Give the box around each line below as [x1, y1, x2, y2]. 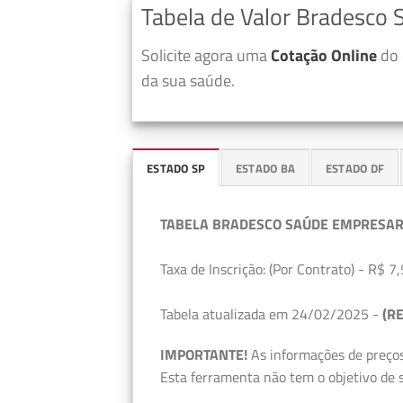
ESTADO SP [147, 158, 206, 177]
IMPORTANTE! [160, 344, 247, 366]
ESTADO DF [325, 158, 385, 177]
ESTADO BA [235, 158, 296, 177]
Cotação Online [271, 42, 377, 67]
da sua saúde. [141, 67, 235, 93]
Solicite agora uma [141, 42, 271, 67]
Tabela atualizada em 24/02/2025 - [160, 302, 382, 325]
